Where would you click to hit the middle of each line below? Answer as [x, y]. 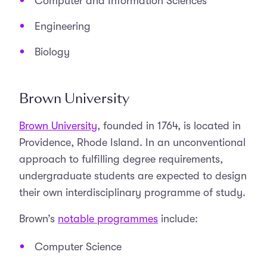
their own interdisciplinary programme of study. [132, 193]
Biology [52, 52]
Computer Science [78, 247]
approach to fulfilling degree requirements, [121, 159]
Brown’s [38, 219]
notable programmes [108, 219]
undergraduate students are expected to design [133, 176]
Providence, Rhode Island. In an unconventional [132, 142]
